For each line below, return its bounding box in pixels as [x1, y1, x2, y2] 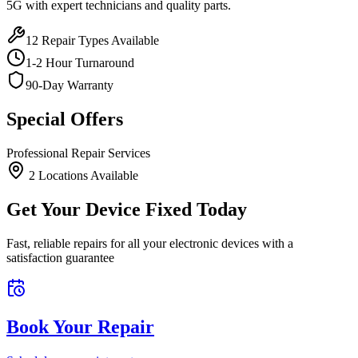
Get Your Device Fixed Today [6, 199, 247, 221]
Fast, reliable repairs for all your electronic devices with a [6, 237, 293, 251]
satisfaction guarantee [6, 251, 114, 265]
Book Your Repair [6, 316, 154, 337]
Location [35, 169, 83, 183]
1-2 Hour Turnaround [26, 56, 134, 70]
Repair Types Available [38, 34, 159, 48]
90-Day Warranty [26, 78, 113, 93]
